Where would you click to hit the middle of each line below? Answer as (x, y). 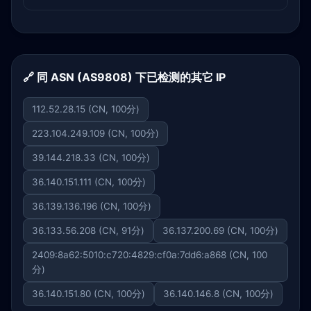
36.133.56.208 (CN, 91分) (88, 230)
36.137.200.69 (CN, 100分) (220, 230)
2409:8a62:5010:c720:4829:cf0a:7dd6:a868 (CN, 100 (150, 255)
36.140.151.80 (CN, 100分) (89, 294)
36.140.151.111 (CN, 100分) (89, 182)
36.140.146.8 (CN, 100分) (218, 294)
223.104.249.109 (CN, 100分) (95, 133)
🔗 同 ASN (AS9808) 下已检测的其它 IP (124, 77)
